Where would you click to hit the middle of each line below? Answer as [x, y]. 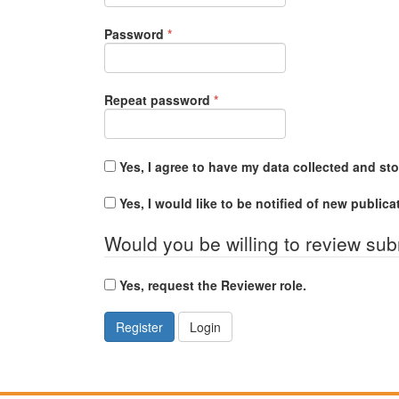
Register [139, 327]
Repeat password [159, 100]
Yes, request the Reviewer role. [213, 285]
